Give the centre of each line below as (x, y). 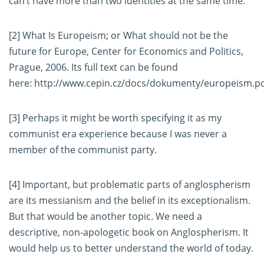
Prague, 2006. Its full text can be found (93, 67)
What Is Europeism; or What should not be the (124, 36)
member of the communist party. (83, 150)
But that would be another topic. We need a (105, 217)
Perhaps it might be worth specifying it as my (121, 118)
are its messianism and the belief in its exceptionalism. (130, 201)
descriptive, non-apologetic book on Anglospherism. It (129, 232)
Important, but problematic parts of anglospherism (135, 185)
